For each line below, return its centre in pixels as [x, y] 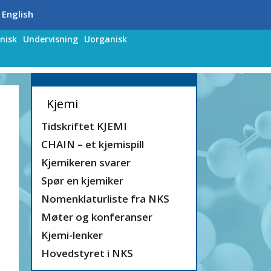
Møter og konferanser [97, 217]
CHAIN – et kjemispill [93, 144]
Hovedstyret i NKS [87, 253]
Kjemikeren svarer [86, 162]
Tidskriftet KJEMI [84, 126]
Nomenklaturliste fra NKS [105, 199]
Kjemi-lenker [72, 235]
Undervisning [51, 39]
